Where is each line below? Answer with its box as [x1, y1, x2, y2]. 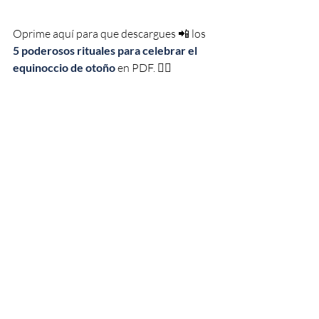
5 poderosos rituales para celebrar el [13, 43, 199, 57]
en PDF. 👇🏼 [115, 61, 172, 75]
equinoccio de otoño [13, 61, 115, 74]
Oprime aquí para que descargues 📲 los [13, 26, 208, 41]
